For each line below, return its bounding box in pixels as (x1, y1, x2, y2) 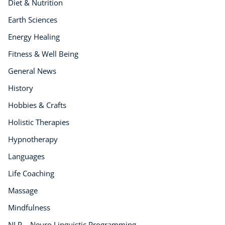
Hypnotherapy (8, 134, 58, 145)
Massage (8, 185, 38, 196)
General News (8, 66, 56, 76)
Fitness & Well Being (8, 49, 78, 59)
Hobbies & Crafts (8, 100, 66, 110)
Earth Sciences (8, 15, 57, 25)
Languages (8, 151, 45, 162)
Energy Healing (8, 32, 60, 42)
